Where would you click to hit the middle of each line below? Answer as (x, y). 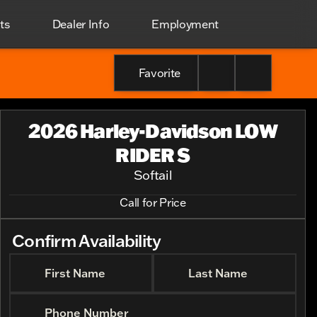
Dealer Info (81, 24)
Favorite (159, 73)
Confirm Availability (87, 240)
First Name (75, 273)
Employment (185, 24)
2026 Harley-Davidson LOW (153, 131)
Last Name (218, 273)
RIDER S (153, 155)
